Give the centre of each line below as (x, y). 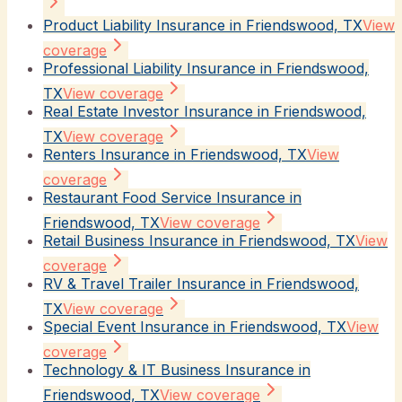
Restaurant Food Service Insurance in (172, 197)
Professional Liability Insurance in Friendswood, (206, 68)
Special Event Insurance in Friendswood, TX (195, 326)
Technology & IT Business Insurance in (177, 369)
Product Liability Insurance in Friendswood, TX (203, 25)
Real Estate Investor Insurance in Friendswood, (205, 111)
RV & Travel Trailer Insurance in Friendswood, (201, 283)
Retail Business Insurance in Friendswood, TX (199, 240)
